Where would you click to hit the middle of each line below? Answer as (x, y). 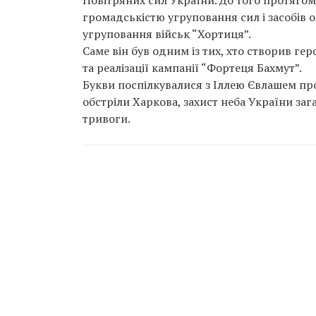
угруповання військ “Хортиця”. (168, 34)
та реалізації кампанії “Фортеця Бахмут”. (193, 68)
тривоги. (107, 119)
